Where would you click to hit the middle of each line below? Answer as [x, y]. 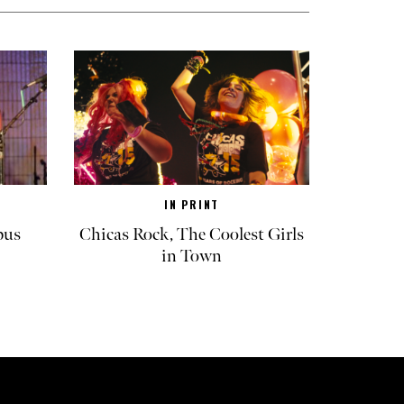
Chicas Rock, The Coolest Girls [192, 234]
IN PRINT [192, 204]
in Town [192, 256]
